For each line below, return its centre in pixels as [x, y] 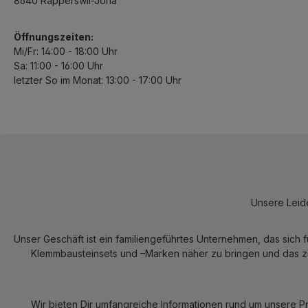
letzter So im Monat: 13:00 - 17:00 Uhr [98, 80]
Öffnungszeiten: [54, 37]
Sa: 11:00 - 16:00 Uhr [58, 66]
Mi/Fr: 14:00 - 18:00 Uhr [66, 51]
